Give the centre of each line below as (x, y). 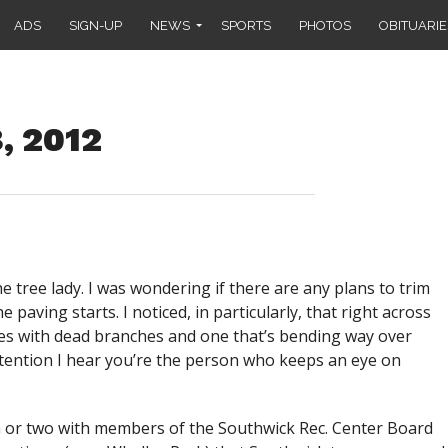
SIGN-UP (95, 25)
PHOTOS (325, 25)
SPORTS (246, 25)
